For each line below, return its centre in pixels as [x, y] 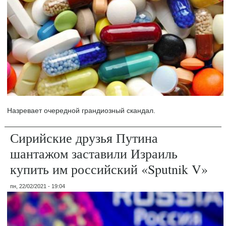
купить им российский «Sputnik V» [109, 169]
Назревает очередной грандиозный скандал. [81, 110]
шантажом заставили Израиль [94, 153]
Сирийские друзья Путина [84, 137]
